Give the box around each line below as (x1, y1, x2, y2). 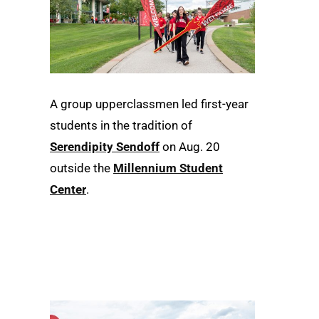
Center (50, 182, 86, 197)
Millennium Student (113, 160, 223, 175)
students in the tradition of (50, 117, 192, 132)
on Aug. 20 (159, 139, 220, 154)
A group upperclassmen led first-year (50, 96, 249, 111)
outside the (50, 160, 113, 175)
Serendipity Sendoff (50, 139, 159, 154)
